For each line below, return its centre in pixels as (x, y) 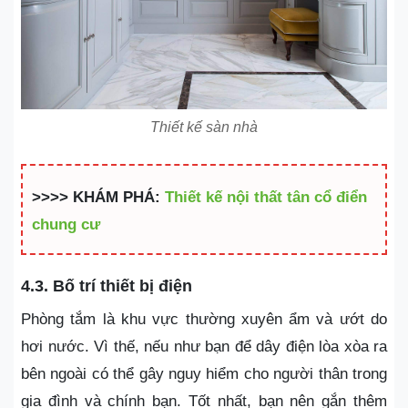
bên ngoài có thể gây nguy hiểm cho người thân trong (204, 373)
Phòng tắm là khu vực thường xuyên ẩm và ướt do (204, 319)
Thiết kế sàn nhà (204, 127)
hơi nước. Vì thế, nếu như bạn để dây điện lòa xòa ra (204, 346)
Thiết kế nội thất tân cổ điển (266, 197)
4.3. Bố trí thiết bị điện (107, 286)
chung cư (66, 224)
